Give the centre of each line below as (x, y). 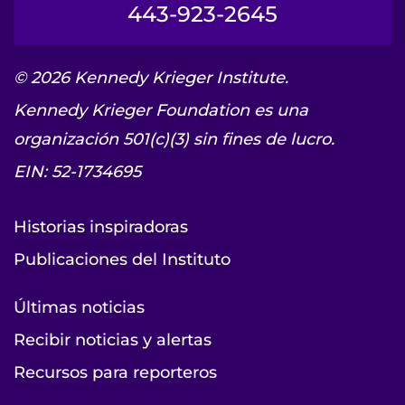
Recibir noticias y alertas (113, 339)
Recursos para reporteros (115, 372)
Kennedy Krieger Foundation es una (161, 110)
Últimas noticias (79, 307)
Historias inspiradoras (101, 226)
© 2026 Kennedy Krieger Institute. (151, 77)
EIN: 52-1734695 (77, 171)
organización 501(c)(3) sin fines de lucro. (174, 139)
